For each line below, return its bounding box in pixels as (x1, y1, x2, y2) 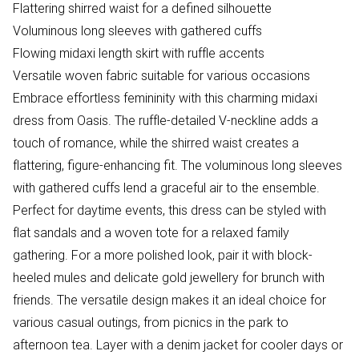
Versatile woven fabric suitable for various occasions (13, 67, 310, 83)
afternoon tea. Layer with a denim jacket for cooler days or (13, 337, 343, 353)
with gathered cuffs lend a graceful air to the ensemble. (13, 179, 320, 196)
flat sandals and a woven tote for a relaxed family (13, 224, 289, 240)
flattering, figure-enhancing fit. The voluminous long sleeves (13, 157, 342, 173)
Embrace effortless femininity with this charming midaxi (13, 90, 317, 106)
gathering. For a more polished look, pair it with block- (13, 247, 313, 263)
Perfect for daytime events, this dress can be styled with (13, 202, 326, 218)
